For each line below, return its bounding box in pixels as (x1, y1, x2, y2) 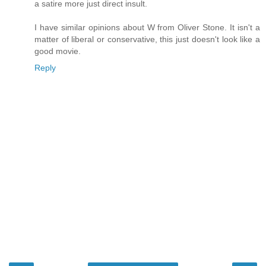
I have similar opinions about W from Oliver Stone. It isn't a (34, 23, 260, 33)
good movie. (34, 46, 81, 56)
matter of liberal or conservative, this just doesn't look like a (34, 34, 260, 45)
